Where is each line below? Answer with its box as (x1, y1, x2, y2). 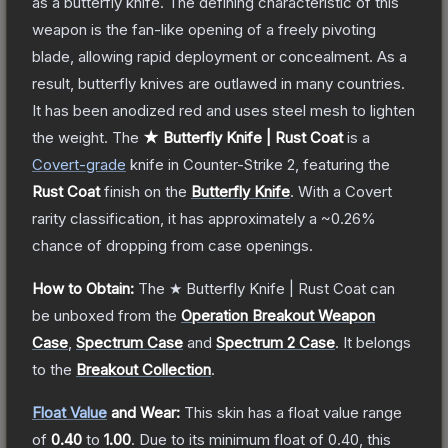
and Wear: (107, 402, 180, 422)
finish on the (100, 181, 191, 201)
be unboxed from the (32, 305, 177, 325)
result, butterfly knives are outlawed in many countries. (32, 73, 405, 93)
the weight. (32, 127, 108, 147)
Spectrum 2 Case (216, 332, 335, 352)
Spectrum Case (76, 332, 183, 352)
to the (32, 359, 76, 379)
